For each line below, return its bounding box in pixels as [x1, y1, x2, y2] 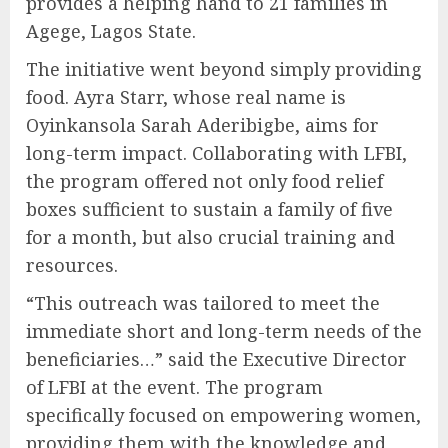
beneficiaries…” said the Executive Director [26, 346, 407, 371]
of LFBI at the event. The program [26, 374, 323, 399]
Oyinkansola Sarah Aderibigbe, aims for [26, 112, 379, 137]
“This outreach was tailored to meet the [26, 290, 380, 315]
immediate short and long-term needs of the [26, 318, 422, 343]
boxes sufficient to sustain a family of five [26, 196, 393, 221]
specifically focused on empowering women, [26, 402, 421, 427]
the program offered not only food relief [26, 168, 383, 193]
